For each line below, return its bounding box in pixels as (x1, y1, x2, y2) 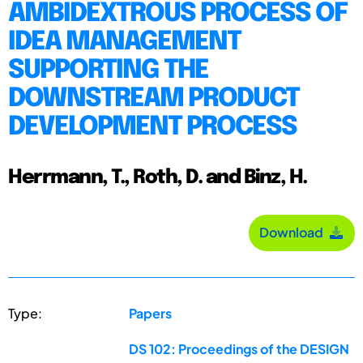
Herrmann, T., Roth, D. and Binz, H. (8, 167, 307, 188)
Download (259, 224, 328, 241)
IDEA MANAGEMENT (8, 28, 241, 56)
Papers (129, 304, 173, 322)
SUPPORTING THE (8, 57, 208, 84)
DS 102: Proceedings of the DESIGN (129, 340, 350, 357)
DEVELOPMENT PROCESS (8, 113, 297, 141)
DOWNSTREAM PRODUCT (8, 85, 299, 113)
